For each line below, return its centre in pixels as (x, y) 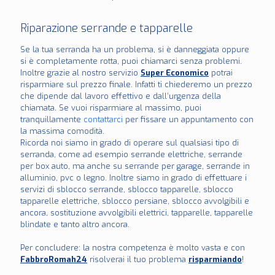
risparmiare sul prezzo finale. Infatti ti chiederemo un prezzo (136, 85)
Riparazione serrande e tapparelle (107, 29)
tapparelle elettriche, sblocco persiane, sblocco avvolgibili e (135, 201)
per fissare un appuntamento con (188, 120)
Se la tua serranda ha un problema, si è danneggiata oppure (135, 50)
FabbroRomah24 (54, 260)
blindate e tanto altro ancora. (75, 225)
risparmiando (215, 260)
